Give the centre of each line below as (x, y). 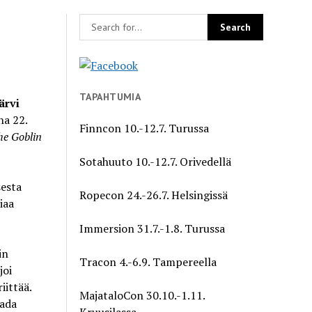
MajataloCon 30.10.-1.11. (142, 295)
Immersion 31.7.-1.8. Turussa (153, 228)
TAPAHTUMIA (110, 96)
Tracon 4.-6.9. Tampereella (148, 262)
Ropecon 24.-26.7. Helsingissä (154, 195)
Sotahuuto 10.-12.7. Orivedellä (156, 161)
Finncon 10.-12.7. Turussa (145, 128)
